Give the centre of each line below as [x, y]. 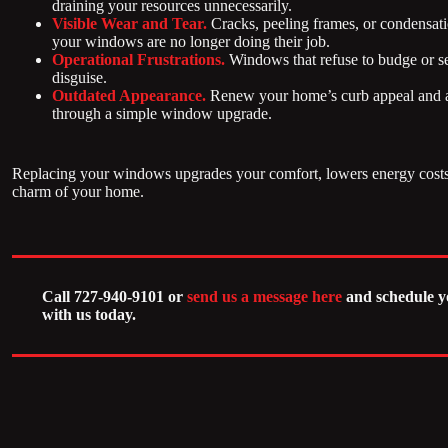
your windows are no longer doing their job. [191, 41]
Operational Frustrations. [138, 59]
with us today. [89, 314]
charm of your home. [78, 191]
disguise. [79, 77]
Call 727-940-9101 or [114, 296]
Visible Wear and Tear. [129, 23]
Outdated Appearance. [129, 95]
